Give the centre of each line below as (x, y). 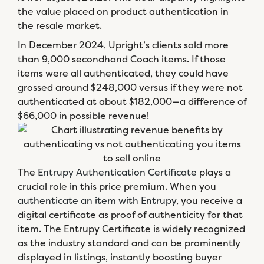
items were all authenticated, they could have (123, 73)
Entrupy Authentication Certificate (117, 172)
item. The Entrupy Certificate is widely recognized (131, 229)
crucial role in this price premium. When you (117, 186)
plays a (214, 172)
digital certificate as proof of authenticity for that (130, 214)
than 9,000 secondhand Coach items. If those (122, 59)
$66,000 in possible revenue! (83, 115)
